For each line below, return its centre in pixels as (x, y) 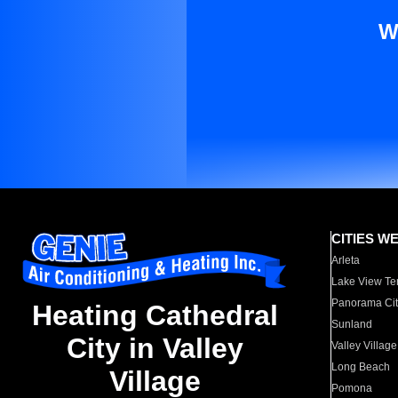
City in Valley (155, 349)
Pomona (352, 388)
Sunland (352, 324)
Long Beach (361, 367)
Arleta (346, 260)
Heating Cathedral (155, 316)
